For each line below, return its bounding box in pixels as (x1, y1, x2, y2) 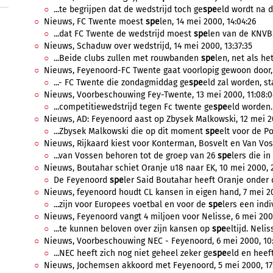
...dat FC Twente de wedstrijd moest (54, 29, 194, 39)
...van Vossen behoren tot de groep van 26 (54, 151, 218, 161)
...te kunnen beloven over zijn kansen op (54, 224, 212, 234)
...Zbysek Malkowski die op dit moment (54, 126, 205, 136)
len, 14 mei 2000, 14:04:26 (160, 16, 256, 27)
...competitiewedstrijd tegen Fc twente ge (54, 102, 213, 112)
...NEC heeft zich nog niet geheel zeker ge (54, 248, 213, 258)
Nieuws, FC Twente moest (44, 16, 146, 27)
